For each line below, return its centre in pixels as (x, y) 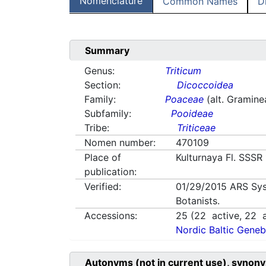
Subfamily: (108, 114)
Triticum (183, 71)
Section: (102, 85)
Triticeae (197, 128)
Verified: (103, 187)
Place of (103, 158)
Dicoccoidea (205, 85)
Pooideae (192, 114)
